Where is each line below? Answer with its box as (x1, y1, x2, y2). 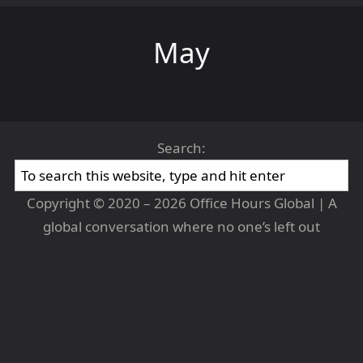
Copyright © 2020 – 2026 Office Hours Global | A (26, 194, 337, 212)
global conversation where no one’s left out (43, 217, 320, 236)
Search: (157, 139, 206, 157)
